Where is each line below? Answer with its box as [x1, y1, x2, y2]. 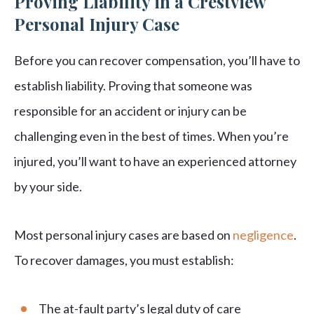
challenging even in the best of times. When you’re [14, 128, 289, 144]
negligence [233, 227, 294, 243]
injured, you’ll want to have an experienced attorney [14, 153, 296, 170]
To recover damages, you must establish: [14, 252, 234, 268]
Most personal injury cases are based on [14, 227, 233, 243]
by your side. [14, 179, 82, 195]
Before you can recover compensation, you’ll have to [14, 53, 300, 69]
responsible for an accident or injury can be [14, 103, 247, 119]
